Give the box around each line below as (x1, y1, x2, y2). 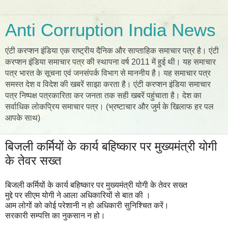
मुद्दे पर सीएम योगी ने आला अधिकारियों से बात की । (5, 190, 151, 199)
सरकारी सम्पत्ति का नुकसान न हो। (5, 211, 105, 220)
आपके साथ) (5, 113, 40, 122)
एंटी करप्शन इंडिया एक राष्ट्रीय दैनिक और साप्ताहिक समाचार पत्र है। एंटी (5, 46, 219, 55)
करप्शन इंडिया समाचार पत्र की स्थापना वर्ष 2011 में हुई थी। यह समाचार (5, 58, 216, 66)
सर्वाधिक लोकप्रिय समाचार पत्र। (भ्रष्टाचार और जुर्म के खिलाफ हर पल (5, 102, 214, 111)
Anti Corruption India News (5, 20, 216, 40)
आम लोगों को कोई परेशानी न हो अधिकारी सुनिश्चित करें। (5, 201, 169, 210)
